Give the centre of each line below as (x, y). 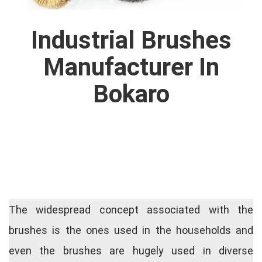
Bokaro (131, 94)
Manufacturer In (131, 67)
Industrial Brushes (131, 40)
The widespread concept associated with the (131, 210)
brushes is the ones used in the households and (131, 230)
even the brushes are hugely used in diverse (131, 251)
